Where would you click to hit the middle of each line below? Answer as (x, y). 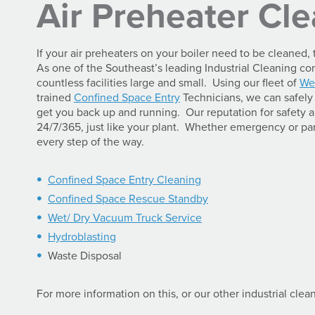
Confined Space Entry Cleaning (124, 180)
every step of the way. (90, 142)
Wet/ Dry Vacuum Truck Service (125, 218)
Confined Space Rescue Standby (128, 199)
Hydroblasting (82, 237)
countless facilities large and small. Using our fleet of (168, 83)
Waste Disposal (85, 256)
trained (55, 97)
